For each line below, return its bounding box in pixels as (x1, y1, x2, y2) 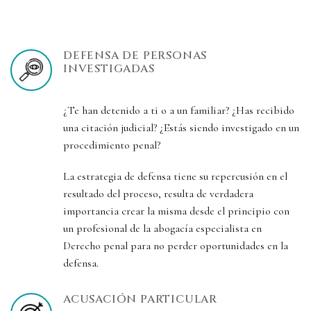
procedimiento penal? (63, 137, 160, 152)
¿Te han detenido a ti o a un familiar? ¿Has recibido (63, 103, 294, 117)
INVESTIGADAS (63, 60, 155, 76)
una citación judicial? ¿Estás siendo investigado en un (63, 120, 299, 135)
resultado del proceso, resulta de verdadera (63, 187, 253, 201)
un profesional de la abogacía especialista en (63, 221, 262, 236)
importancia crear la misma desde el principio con (63, 204, 289, 219)
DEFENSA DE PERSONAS (63, 47, 208, 63)
